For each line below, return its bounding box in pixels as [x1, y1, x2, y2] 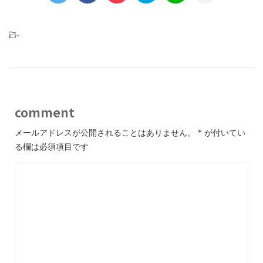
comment [15, 103, 75, 121]
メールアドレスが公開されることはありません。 [15, 127, 195, 137]
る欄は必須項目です [15, 141, 89, 151]
